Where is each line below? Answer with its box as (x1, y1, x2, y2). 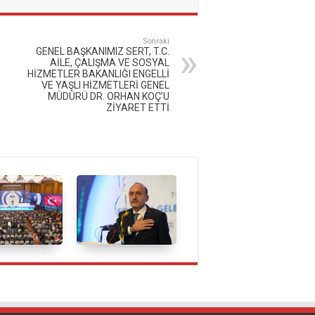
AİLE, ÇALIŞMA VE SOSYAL (50, 57, 169, 69)
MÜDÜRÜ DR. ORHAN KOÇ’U (48, 91, 169, 103)
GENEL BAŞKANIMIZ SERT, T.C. (36, 46, 169, 58)
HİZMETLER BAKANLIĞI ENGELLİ (27, 68, 169, 80)
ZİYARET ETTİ (106, 102, 169, 114)
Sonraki (143, 37, 169, 46)
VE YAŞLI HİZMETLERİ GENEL (41, 79, 169, 91)
